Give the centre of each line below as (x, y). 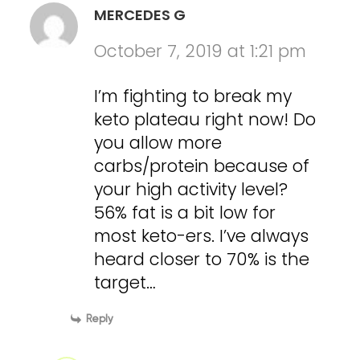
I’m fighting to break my (193, 96)
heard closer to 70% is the (202, 259)
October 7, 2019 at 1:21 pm (200, 51)
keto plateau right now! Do (205, 119)
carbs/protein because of (202, 166)
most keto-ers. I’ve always (202, 235)
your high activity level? (191, 189)
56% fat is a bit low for (185, 212)
